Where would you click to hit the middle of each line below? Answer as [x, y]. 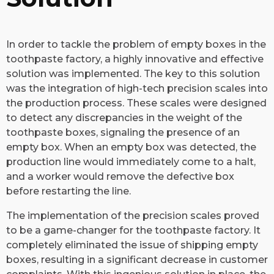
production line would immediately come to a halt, [131, 162]
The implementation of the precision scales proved [133, 216]
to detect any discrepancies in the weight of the [124, 118]
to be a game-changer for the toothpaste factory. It [133, 231]
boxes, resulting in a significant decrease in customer [137, 260]
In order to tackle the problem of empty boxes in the [136, 45]
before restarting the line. [68, 191]
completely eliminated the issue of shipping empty [132, 245]
